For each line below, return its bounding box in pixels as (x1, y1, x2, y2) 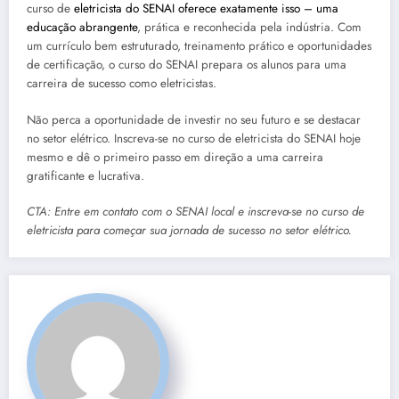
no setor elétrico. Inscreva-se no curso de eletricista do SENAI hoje (27, 129, 361, 147)
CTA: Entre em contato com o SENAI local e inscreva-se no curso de (27, 202, 364, 220)
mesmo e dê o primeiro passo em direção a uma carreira (27, 148, 323, 166)
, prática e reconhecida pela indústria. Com (137, 19, 362, 37)
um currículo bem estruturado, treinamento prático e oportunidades (27, 37, 371, 55)
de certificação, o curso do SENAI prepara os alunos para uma (27, 56, 346, 74)
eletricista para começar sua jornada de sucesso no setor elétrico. (27, 221, 352, 239)
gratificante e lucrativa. (27, 167, 144, 184)
